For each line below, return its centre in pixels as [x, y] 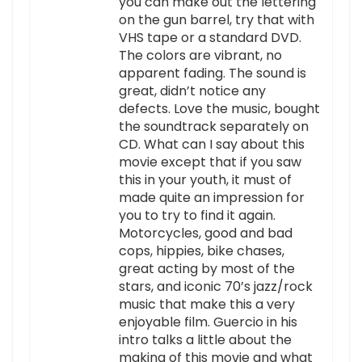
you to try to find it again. [197, 216]
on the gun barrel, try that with [217, 20]
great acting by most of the [207, 269]
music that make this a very [207, 305]
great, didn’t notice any [192, 91]
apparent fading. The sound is [213, 74]
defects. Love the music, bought [219, 109]
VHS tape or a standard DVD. [210, 38]
